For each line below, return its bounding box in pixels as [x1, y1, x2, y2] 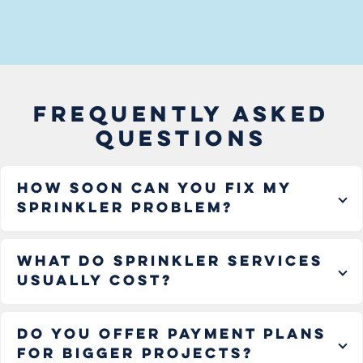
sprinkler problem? [17, 202, 233, 216]
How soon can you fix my [17, 182, 292, 196]
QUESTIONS [96, 130, 267, 151]
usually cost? [17, 275, 173, 288]
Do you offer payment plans [17, 328, 327, 342]
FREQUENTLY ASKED [33, 106, 330, 126]
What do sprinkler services [17, 255, 323, 269]
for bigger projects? [17, 348, 254, 361]
